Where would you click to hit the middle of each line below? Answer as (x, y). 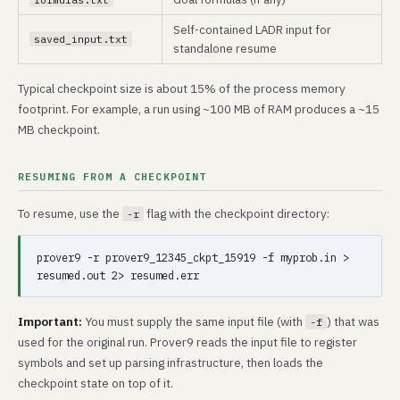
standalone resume (225, 48)
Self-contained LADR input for (252, 29)
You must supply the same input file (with (194, 321)
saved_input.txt (81, 39)
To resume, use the (70, 213)
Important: (50, 321)
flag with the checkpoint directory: (237, 213)
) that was (353, 321)
